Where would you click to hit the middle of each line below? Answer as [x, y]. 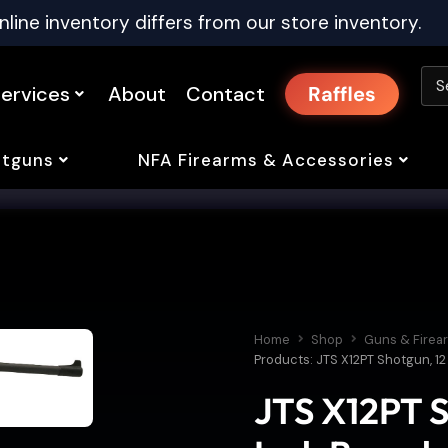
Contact [225, 94]
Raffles [342, 94]
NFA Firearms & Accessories [266, 159]
